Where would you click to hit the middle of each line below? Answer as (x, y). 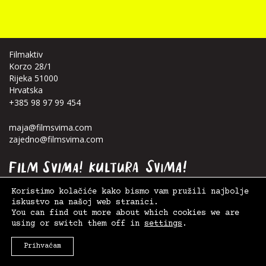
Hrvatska (26, 90)
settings (163, 224)
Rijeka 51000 (34, 78)
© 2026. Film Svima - (39, 231)
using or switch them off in (78, 224)
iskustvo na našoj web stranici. (85, 202)
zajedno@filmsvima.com (56, 139)
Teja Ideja (42, 240)
